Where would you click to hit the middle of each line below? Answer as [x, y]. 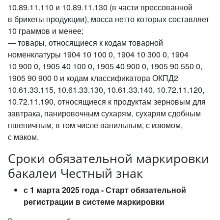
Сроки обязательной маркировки [109, 158]
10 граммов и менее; [46, 30]
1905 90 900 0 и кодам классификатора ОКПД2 [93, 78]
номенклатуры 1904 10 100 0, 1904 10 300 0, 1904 [98, 54]
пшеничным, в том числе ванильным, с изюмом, [95, 125]
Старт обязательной [146, 190]
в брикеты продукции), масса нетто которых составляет [109, 19]
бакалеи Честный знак [75, 173]
